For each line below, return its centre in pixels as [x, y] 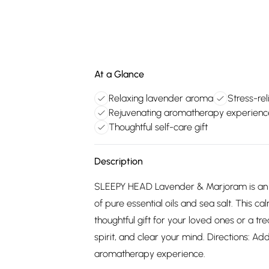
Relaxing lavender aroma [161, 98]
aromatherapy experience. [150, 254]
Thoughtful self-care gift [158, 127]
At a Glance [119, 74]
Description [119, 161]
